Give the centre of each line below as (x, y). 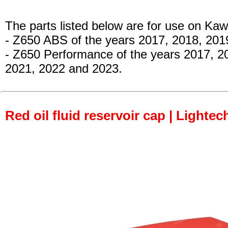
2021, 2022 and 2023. (64, 69)
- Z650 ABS (36, 40)
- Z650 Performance (59, 54)
